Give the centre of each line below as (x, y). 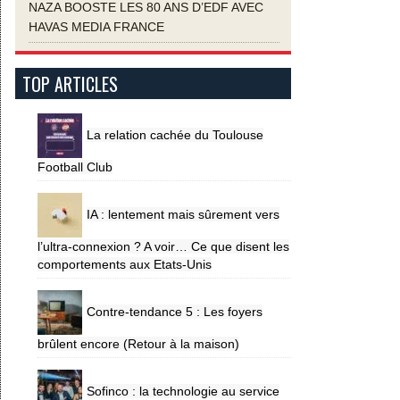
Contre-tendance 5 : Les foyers (175, 312)
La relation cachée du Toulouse (175, 135)
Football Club (75, 167)
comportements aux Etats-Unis (125, 264)
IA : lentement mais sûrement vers (183, 215)
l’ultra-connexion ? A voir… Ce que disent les (163, 246)
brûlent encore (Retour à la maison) (138, 343)
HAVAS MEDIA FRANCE (96, 26)
